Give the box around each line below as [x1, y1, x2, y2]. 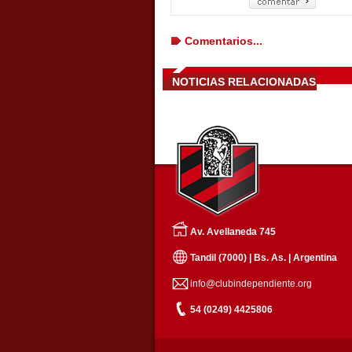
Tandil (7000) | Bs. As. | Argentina [189, 252, 337, 263]
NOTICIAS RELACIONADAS [171, 75, 316, 88]
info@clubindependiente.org [189, 278, 312, 289]
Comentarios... [184, 35, 262, 47]
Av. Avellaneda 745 [189, 226, 276, 237]
